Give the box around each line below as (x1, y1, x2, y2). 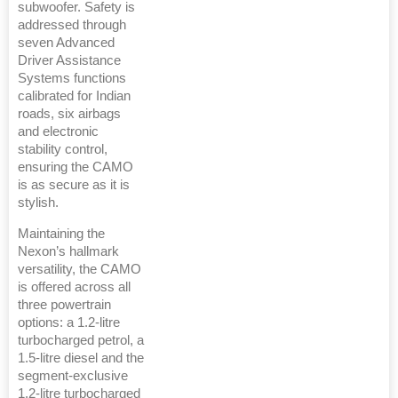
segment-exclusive (18, 369, 128, 384)
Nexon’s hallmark (18, 244, 119, 259)
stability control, (18, 142, 107, 157)
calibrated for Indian (18, 89, 131, 104)
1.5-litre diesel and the (18, 351, 144, 366)
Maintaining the (18, 227, 105, 242)
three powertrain (18, 298, 111, 313)
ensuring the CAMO (18, 160, 133, 175)
